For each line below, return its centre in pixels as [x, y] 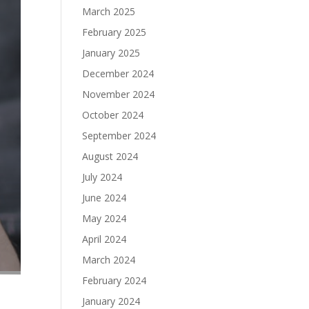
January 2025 [111, 53]
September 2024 [119, 136]
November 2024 [119, 94]
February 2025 [114, 32]
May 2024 [104, 218]
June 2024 [104, 198]
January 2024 [111, 301]
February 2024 [114, 280]
